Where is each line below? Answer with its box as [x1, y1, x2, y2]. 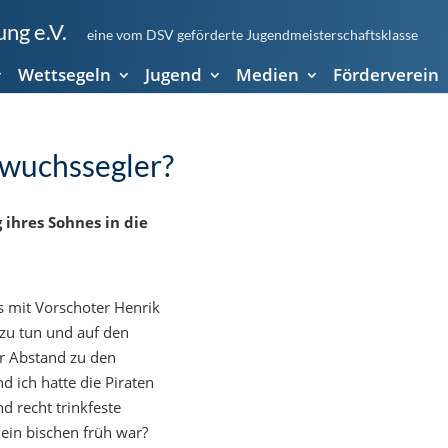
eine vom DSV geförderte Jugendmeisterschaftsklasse [86, 25, 418, 43]
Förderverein [332, 63, 439, 86]
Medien [235, 63, 299, 86]
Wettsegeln [17, 63, 111, 86]
